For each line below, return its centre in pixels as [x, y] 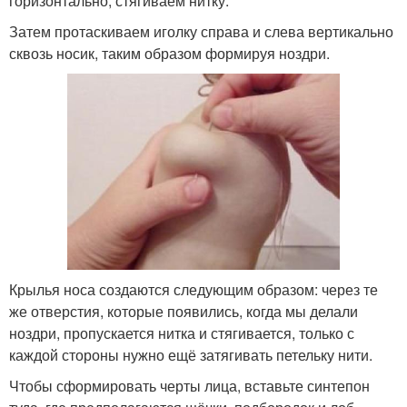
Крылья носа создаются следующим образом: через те [194, 290]
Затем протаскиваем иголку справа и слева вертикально [201, 32]
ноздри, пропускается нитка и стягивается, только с [182, 333]
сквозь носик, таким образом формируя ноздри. [169, 54]
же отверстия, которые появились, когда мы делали [184, 312]
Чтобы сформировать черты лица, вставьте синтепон [189, 386]
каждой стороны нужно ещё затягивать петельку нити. [191, 355]
